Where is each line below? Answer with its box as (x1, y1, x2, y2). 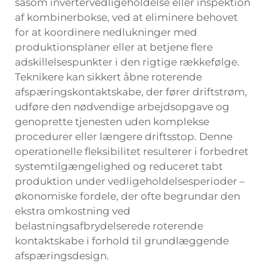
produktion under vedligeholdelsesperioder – (15, 175, 245, 187)
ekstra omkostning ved (15, 205, 131, 217)
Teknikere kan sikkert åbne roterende (15, 71, 202, 83)
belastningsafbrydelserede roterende (15, 220, 203, 232)
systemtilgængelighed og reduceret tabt (15, 160, 223, 172)
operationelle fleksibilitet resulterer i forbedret (15, 145, 249, 157)
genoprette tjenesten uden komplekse (15, 116, 209, 128)
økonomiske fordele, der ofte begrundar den (15, 190, 240, 202)
